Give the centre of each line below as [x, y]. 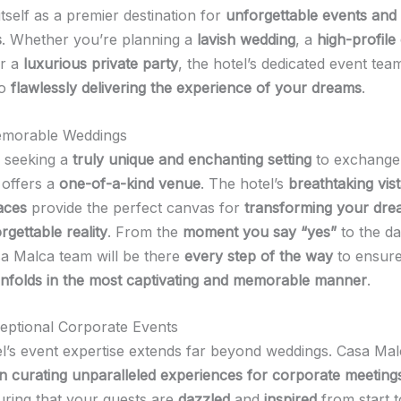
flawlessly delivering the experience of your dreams [186, 88]
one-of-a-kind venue [130, 183]
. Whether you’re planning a [99, 40]
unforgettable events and [311, 16]
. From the [145, 231]
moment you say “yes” [260, 231]
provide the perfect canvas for [136, 207]
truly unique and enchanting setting [192, 159]
